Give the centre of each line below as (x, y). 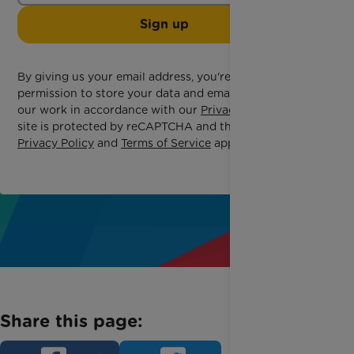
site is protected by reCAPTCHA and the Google (149, 126)
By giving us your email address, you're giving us (151, 77)
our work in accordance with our (109, 110)
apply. (228, 143)
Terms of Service (166, 143)
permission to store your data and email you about (156, 93)
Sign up (164, 24)
